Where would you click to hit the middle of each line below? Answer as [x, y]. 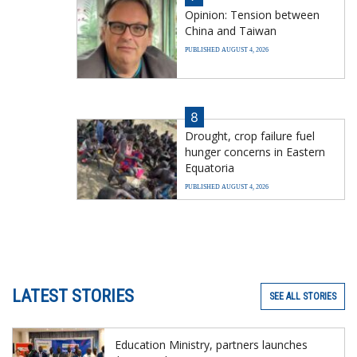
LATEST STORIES [73, 296]
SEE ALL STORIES [303, 296]
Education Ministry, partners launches [211, 344]
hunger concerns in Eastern [255, 151]
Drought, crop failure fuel [250, 135]
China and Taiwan [231, 30]
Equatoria [210, 167]
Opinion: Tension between [252, 14]
